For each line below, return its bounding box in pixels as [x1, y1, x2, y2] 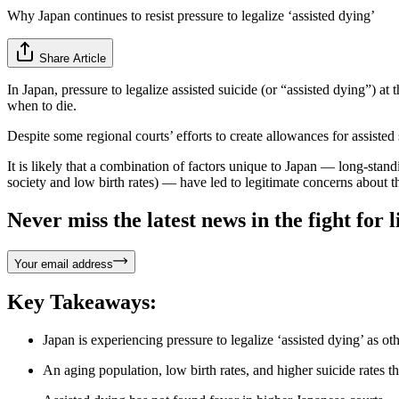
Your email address [14, 256, 113, 271]
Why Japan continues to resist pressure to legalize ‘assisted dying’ [7, 7, 375, 23]
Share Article [39, 51, 106, 65]
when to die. [7, 97, 80, 113]
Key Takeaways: [7, 290, 157, 314]
